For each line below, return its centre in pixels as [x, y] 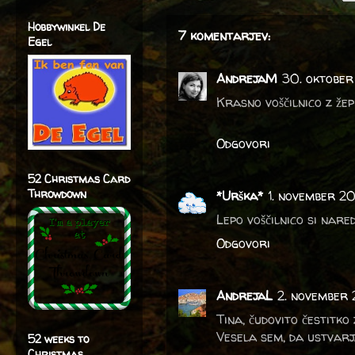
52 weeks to [58, 339]
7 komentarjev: [224, 35]
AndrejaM [247, 78]
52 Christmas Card [79, 179]
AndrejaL [244, 295]
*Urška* [240, 195]
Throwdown [57, 194]
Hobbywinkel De [67, 27]
